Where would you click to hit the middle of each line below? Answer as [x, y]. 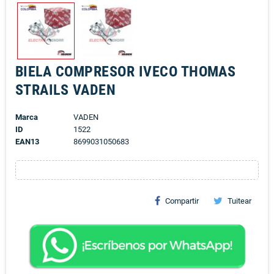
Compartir [182, 201]
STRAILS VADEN [66, 90]
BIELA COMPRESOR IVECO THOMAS [126, 72]
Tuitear [239, 201]
